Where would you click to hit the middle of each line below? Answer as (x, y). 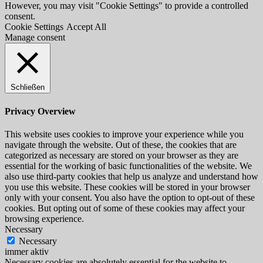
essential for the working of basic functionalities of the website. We (128, 166)
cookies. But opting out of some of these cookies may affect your (125, 208)
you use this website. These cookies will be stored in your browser (127, 187)
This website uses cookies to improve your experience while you (124, 134)
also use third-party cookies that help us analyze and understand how (131, 176)
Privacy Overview (40, 111)
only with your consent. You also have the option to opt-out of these (130, 197)
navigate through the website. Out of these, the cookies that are (121, 144)
